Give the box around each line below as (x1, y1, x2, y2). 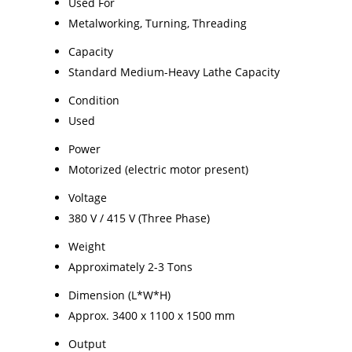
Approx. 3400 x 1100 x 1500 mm (68, 307, 235, 323)
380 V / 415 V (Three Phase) (68, 210, 210, 225)
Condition (68, 92, 119, 108)
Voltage (68, 189, 107, 205)
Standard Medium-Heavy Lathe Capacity (68, 64, 280, 79)
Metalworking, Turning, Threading (68, 15, 247, 31)
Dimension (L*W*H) (68, 287, 170, 302)
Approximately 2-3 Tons (68, 258, 192, 274)
